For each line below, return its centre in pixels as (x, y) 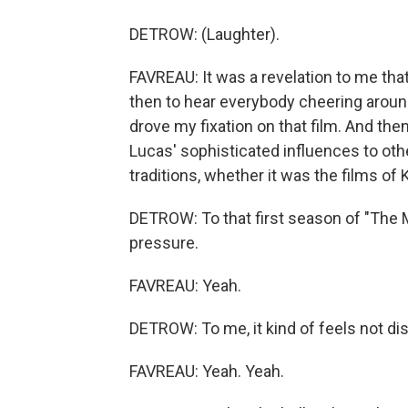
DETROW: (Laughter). (204, 34)
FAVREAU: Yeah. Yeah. (207, 371)
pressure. (164, 243)
